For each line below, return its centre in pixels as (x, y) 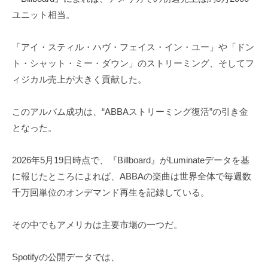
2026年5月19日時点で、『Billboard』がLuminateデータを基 (131, 160)
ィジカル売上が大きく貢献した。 (79, 80)
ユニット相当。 (43, 15)
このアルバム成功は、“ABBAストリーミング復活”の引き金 (130, 112)
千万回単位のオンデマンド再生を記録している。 (111, 193)
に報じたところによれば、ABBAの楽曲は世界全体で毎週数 (132, 176)
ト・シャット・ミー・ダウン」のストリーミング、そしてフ (133, 63)
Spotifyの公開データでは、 (66, 257)
